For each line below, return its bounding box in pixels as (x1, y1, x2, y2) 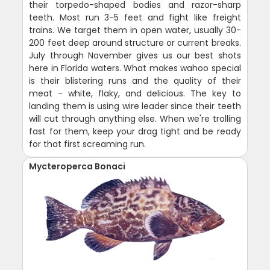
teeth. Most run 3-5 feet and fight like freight (29, 11, 241, 24)
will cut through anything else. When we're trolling (29, 113, 241, 125)
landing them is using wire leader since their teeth (29, 100, 241, 113)
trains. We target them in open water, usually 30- (29, 24, 241, 37)
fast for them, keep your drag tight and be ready (29, 125, 241, 138)
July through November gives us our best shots (29, 49, 241, 62)
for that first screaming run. (29, 138, 146, 151)
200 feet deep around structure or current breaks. (29, 37, 241, 49)
